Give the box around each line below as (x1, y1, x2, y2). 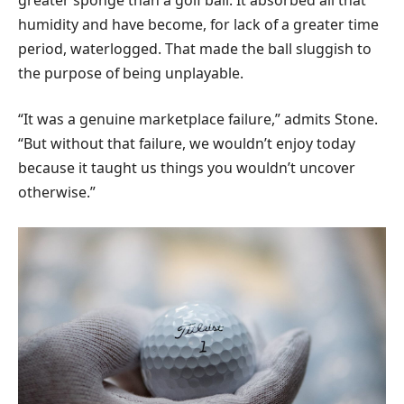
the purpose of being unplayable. (18, 62, 243, 83)
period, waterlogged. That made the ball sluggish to (18, 38, 372, 59)
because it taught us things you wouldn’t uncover (18, 158, 355, 179)
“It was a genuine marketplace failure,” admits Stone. (18, 109, 378, 130)
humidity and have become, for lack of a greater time (18, 14, 379, 34)
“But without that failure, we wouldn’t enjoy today (18, 133, 355, 154)
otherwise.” (18, 182, 96, 203)
